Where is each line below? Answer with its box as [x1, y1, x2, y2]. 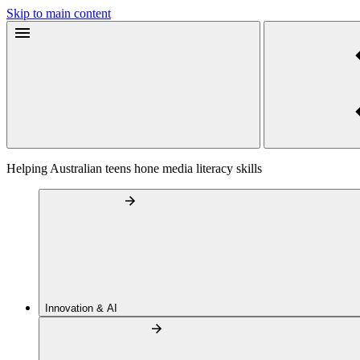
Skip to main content [6, 6, 111, 20]
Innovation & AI [45, 302, 121, 314]
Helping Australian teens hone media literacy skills [6, 162, 262, 175]
